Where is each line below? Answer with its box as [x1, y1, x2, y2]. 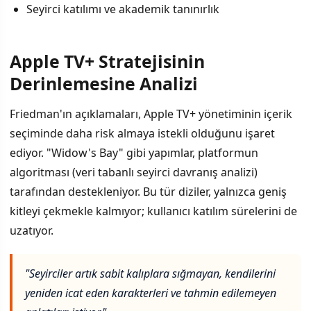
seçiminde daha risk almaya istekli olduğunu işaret [10, 126, 275, 142]
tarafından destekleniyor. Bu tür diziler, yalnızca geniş [10, 184, 287, 200]
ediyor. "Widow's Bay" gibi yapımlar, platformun [10, 145, 258, 161]
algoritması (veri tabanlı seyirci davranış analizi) [10, 165, 258, 180]
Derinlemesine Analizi [10, 71, 198, 95]
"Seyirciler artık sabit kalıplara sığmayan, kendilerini [25, 265, 276, 281]
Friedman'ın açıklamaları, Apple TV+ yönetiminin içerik [10, 106, 292, 122]
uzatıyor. [10, 223, 53, 239]
